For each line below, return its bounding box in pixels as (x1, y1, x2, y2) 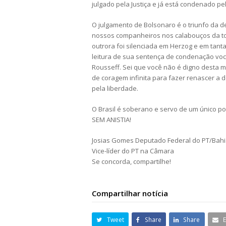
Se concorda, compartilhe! (92, 157, 171, 166)
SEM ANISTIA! (92, 115, 131, 125)
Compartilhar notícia (92, 188, 168, 199)
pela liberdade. (92, 84, 138, 93)
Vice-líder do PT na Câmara (92, 146, 174, 156)
